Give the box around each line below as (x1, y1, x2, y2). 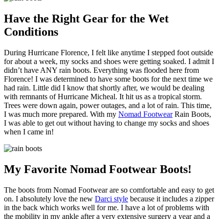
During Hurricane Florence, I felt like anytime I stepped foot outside (4, 48, 213, 57)
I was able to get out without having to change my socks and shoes (4, 119, 209, 128)
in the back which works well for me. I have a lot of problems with (4, 203, 209, 212)
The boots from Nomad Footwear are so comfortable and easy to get (4, 185, 214, 194)
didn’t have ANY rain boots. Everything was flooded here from (4, 66, 199, 75)
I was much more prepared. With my (4, 110, 118, 119)
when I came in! (4, 128, 56, 136)
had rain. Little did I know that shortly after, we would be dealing (4, 84, 204, 92)
